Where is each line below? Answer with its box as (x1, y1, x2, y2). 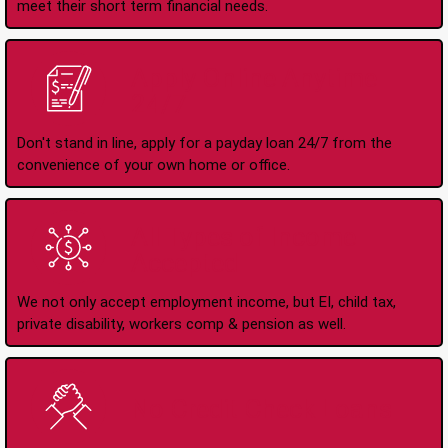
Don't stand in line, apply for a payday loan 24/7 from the (17, 133, 392, 152)
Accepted (130, 248, 238, 279)
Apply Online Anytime (130, 63, 377, 94)
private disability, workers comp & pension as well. (17, 314, 346, 333)
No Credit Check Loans (130, 394, 392, 425)
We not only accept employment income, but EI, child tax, (17, 292, 396, 311)
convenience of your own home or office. (17, 155, 290, 174)
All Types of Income (130, 222, 356, 253)
